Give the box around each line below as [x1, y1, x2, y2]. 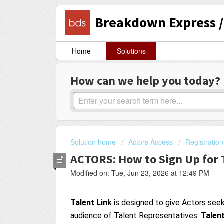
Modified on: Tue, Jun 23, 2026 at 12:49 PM [70, 167, 209, 178]
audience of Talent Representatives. [70, 210, 201, 220]
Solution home [70, 137, 118, 147]
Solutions [116, 46, 146, 56]
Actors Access [128, 137, 173, 147]
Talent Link [70, 197, 114, 207]
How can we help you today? [70, 73, 220, 89]
